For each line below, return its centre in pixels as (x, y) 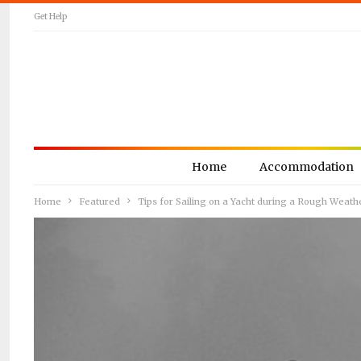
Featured (100, 201)
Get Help (50, 17)
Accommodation (307, 167)
